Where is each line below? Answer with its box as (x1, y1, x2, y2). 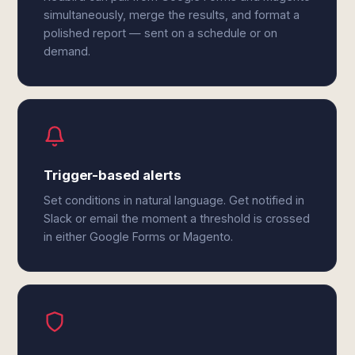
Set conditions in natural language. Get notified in (44, 193, 305, 207)
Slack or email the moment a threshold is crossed (44, 212, 311, 225)
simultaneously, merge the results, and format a (44, 8, 300, 21)
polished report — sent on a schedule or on (44, 26, 278, 40)
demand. (44, 44, 91, 58)
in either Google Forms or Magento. (44, 230, 234, 243)
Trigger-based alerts (44, 167, 182, 183)
